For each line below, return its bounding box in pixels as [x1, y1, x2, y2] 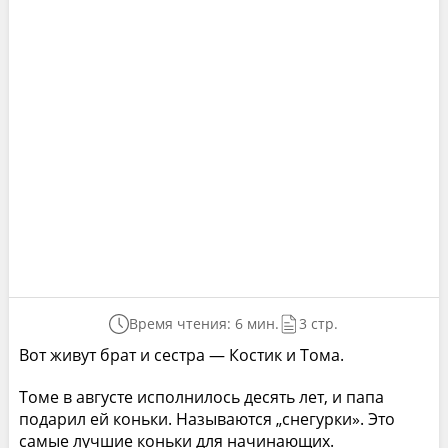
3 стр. [299, 313, 339, 333]
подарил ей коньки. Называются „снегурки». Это [18, 407, 395, 430]
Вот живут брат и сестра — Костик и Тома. [18, 343, 344, 366]
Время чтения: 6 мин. [129, 313, 280, 333]
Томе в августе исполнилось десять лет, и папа [18, 385, 384, 408]
